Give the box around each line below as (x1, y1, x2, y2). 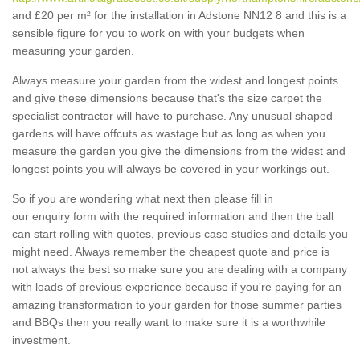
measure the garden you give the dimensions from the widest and (12, 145, 346, 158)
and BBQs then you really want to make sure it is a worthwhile (12, 316, 325, 329)
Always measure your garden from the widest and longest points (12, 74, 338, 88)
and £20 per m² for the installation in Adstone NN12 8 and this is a (12, 9, 346, 22)
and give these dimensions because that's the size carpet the (12, 92, 322, 105)
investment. (12, 333, 71, 347)
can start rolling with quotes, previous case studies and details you (12, 227, 348, 241)
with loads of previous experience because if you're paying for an (12, 280, 342, 294)
